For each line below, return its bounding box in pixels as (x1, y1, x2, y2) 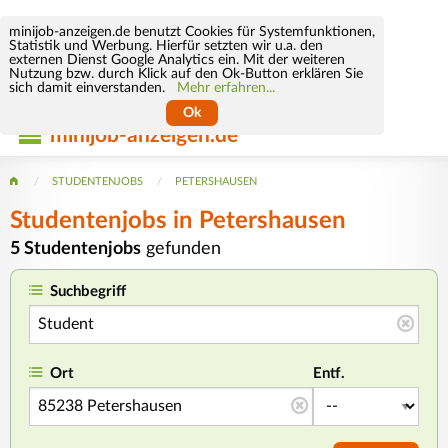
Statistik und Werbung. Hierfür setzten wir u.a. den (8, 38, 323, 53)
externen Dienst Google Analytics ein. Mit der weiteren (8, 52, 345, 67)
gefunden (141, 239, 221, 257)
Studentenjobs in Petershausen (10, 208, 346, 233)
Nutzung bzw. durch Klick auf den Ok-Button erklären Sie (8, 66, 363, 81)
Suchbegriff (50, 284, 127, 300)
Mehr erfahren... (176, 80, 275, 95)
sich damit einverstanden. (8, 80, 177, 95)
